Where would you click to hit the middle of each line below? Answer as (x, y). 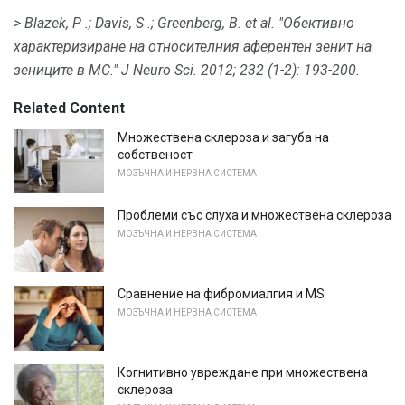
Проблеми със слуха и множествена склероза (254, 216)
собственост (155, 154)
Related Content (69, 108)
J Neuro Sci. (159, 70)
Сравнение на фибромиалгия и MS (221, 294)
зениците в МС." (66, 70)
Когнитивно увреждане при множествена (243, 372)
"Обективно (316, 23)
